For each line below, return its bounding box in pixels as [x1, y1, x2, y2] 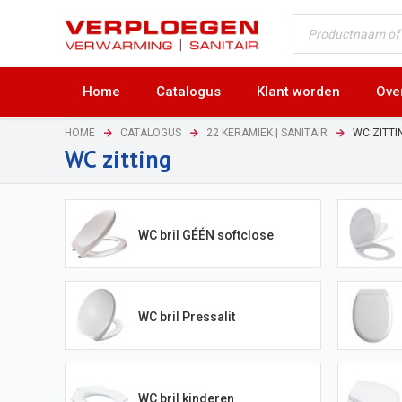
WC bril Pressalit [137, 309, 235, 324]
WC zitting [65, 144, 171, 174]
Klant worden [257, 83, 340, 100]
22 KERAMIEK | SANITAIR [206, 126, 328, 139]
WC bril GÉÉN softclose [137, 227, 274, 242]
